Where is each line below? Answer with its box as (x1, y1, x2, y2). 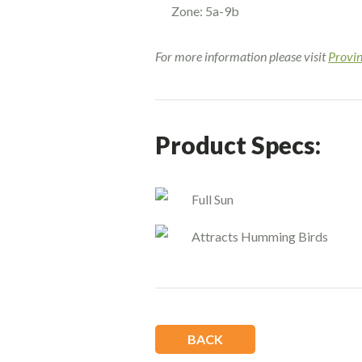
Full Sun (192, 191, 234, 207)
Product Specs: (155, 129, 321, 159)
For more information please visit (155, 48, 328, 64)
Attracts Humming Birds (192, 228, 328, 244)
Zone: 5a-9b (171, 2, 239, 19)
